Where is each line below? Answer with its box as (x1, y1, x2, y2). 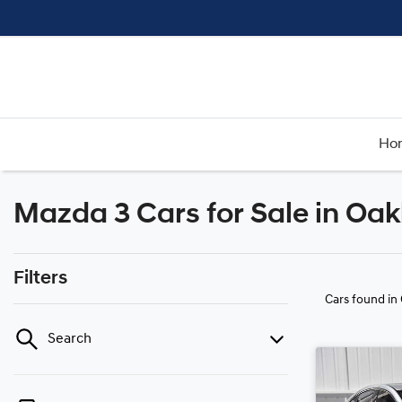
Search (48, 332, 92, 346)
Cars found (325, 293, 388, 307)
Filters (13, 269, 67, 288)
